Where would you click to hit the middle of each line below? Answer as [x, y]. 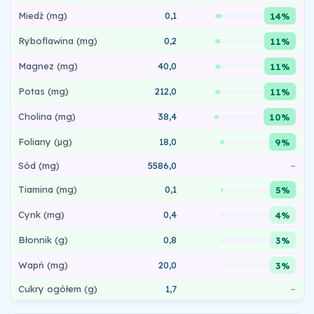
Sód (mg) [39, 165]
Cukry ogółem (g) [58, 288]
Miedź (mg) [43, 15]
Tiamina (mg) [48, 189]
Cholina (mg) [47, 116]
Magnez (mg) [48, 66]
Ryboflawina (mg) [58, 40]
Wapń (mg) [43, 265]
